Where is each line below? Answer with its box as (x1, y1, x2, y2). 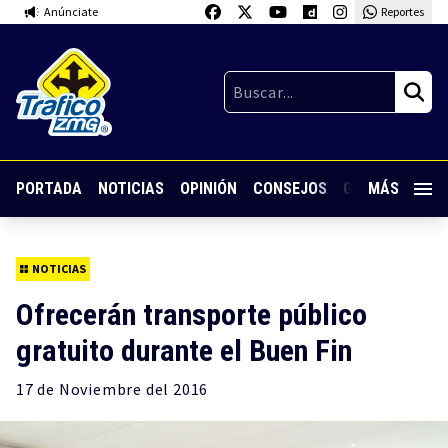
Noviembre (58, 379, 143, 399)
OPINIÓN (180, 179, 237, 199)
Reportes (380, 4, 424, 19)
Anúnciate (44, 4, 98, 19)
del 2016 (142, 379, 209, 399)
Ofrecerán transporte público (16, 297, 367, 332)
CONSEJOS (253, 179, 327, 199)
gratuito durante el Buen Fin (16, 333, 352, 368)
